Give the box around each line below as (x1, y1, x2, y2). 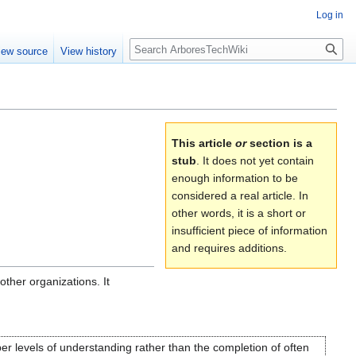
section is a (246, 137, 312, 150)
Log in (316, 10, 343, 21)
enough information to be (172, 172, 298, 185)
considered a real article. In (172, 189, 308, 203)
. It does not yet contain (196, 154, 314, 168)
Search (129, 37, 182, 56)
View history (60, 45, 118, 58)
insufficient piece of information (172, 224, 327, 238)
